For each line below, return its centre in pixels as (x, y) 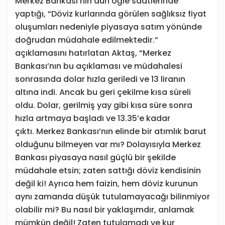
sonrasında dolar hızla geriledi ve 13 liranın (100, 79)
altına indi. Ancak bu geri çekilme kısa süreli (103, 92)
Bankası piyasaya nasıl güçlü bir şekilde (95, 158)
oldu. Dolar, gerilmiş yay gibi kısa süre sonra (104, 105)
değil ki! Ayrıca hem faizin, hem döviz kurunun (106, 184)
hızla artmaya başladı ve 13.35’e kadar (93, 119)
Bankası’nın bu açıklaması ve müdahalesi (99, 66)
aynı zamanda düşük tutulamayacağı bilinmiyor (113, 197)
